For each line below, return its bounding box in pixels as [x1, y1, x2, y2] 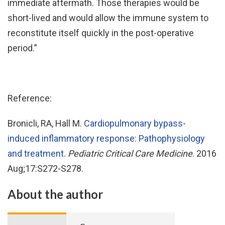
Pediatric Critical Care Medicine [68, 148, 192, 159]
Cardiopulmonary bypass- [84, 118, 186, 129]
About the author [8, 187, 103, 201]
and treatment [8, 148, 64, 159]
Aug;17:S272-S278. [8, 163, 83, 174]
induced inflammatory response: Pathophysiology [8, 133, 205, 144]
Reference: [8, 93, 52, 103]
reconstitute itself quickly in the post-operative [8, 28, 194, 38]
